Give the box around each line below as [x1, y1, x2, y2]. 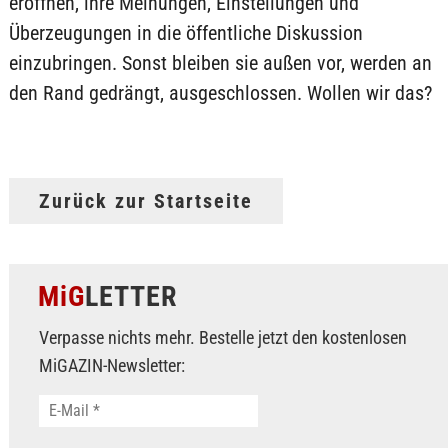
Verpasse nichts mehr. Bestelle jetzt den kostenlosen [38, 327, 407, 348]
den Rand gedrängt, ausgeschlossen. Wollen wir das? [8, 81, 432, 105]
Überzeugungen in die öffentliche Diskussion [8, 21, 363, 45]
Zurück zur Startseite [38, 189, 253, 213]
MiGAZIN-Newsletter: [38, 355, 185, 376]
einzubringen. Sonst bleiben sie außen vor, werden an [8, 51, 432, 75]
